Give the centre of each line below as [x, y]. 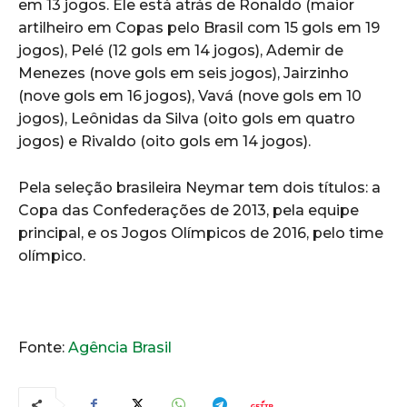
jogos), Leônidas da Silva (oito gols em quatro [187, 118]
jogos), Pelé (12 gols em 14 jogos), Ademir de [181, 50]
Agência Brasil [120, 347]
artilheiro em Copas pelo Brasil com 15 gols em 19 [199, 27]
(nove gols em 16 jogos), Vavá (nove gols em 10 [190, 95]
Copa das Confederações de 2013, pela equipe [189, 210]
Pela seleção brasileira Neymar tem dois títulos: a [199, 187]
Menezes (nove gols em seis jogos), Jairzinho [184, 73]
